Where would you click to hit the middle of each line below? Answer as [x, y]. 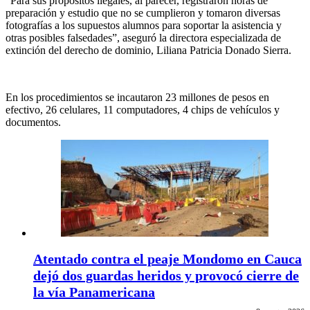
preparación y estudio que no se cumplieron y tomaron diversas [143, 12]
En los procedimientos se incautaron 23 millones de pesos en [137, 97]
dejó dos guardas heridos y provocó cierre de [166, 275]
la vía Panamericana [94, 292]
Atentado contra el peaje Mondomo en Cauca [167, 258]
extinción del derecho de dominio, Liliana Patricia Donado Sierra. [148, 50]
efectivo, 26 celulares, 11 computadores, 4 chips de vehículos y [143, 109]
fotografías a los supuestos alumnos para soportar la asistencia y [144, 25]
